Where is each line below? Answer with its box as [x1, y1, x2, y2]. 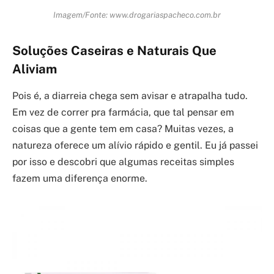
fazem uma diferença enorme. [12, 172, 147, 185]
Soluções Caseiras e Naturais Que [12, 43, 217, 58]
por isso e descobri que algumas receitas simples [12, 156, 234, 168]
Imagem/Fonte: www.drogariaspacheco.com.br [53, 9, 221, 20]
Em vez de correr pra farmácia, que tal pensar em [12, 106, 234, 119]
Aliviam [12, 61, 57, 76]
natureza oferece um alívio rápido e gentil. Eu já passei [12, 139, 258, 152]
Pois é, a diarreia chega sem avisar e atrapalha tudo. [12, 90, 248, 102]
